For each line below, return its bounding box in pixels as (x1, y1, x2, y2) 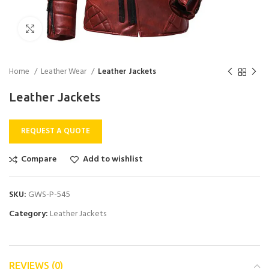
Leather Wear (41, 65, 88, 78)
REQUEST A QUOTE (21, 125, 90, 138)
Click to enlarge (42, 22, 99, 35)
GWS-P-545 (28, 188, 70, 202)
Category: (9, 207, 48, 221)
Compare (21, 153, 57, 166)
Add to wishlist (82, 153, 143, 166)
